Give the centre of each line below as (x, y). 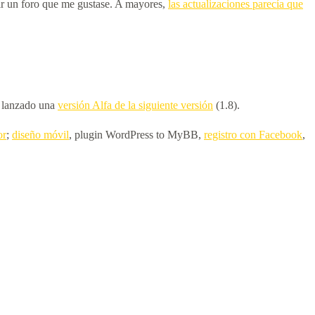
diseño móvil (40, 134)
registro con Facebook (253, 134)
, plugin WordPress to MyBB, (136, 134)
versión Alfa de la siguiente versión (135, 105)
